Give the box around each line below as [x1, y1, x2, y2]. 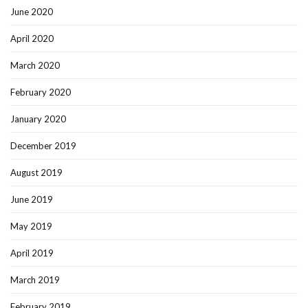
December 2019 [10, 140, 76, 152]
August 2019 [10, 167, 63, 179]
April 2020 [10, 33, 54, 45]
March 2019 [10, 274, 60, 286]
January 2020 [10, 113, 66, 125]
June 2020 [10, 6, 53, 18]
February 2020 [10, 87, 71, 98]
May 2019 [10, 221, 52, 232]
